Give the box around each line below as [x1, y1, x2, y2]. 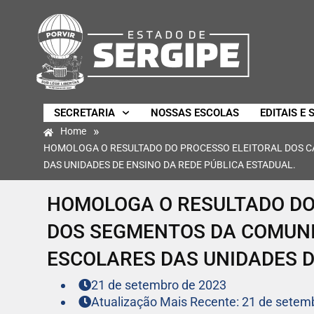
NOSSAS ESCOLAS [150, 107, 239, 119]
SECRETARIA [54, 107, 115, 119]
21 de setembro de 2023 [91, 278, 226, 293]
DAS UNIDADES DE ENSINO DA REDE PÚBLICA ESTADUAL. [43, 159, 296, 171]
